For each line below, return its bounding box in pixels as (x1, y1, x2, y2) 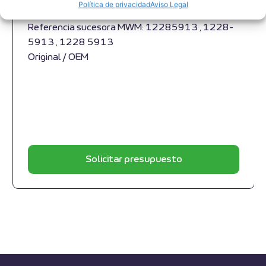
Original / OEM (28, 52, 88, 62)
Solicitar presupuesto (85, 154, 182, 164)
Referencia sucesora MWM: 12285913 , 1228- (28, 23, 233, 32)
